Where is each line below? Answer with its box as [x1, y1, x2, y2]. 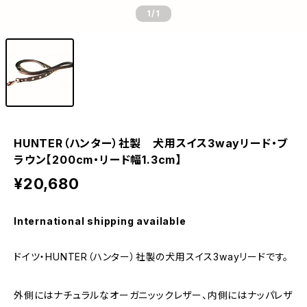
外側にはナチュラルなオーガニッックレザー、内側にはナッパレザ [14, 289, 293, 301]
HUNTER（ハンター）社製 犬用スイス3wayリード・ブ [14, 136, 288, 150]
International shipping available [14, 215, 186, 227]
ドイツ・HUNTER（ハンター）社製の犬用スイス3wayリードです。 [14, 251, 289, 262]
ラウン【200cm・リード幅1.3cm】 [14, 153, 182, 167]
